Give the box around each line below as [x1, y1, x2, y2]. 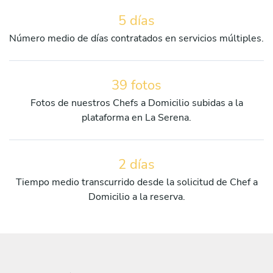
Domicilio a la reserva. [88, 190, 185, 204]
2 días [118, 155, 155, 174]
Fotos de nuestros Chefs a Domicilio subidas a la [30, 96, 243, 110]
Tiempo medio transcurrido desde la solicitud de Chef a [15, 175, 258, 189]
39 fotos [112, 76, 161, 94]
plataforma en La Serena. [82, 110, 191, 124]
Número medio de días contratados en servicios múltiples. [9, 31, 264, 45]
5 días [118, 11, 155, 30]
